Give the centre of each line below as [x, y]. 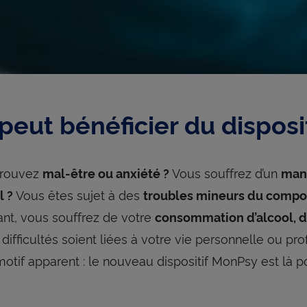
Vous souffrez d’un [226, 172]
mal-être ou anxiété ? [107, 173]
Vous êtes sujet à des [79, 194]
